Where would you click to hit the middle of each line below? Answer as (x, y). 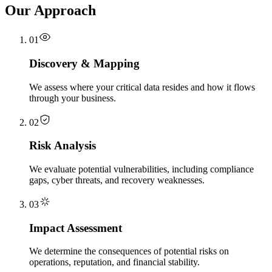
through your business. (73, 98)
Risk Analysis (63, 146)
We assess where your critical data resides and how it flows (142, 87)
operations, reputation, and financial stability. (114, 262)
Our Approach (50, 11)
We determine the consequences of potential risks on (129, 251)
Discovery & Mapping (84, 63)
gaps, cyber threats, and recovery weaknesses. (117, 180)
